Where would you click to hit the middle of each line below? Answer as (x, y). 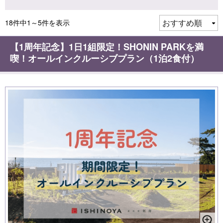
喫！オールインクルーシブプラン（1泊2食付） (105, 58)
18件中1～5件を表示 (37, 22)
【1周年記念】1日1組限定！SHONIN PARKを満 (107, 47)
